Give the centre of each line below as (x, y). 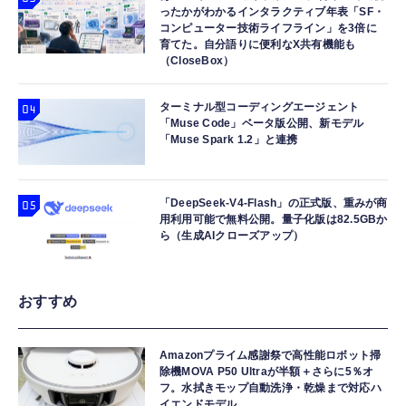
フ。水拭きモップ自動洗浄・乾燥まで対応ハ (271, 388)
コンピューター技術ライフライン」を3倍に (268, 28)
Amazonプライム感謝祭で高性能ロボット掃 (271, 355)
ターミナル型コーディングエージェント (260, 107)
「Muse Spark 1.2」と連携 (229, 140)
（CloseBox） (197, 61)
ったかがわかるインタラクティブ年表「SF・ (272, 12)
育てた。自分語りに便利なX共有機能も (258, 44)
